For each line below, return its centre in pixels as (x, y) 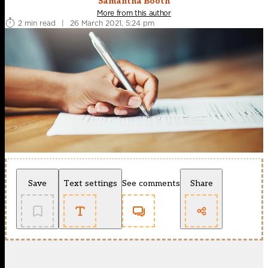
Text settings (90, 184)
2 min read (37, 23)
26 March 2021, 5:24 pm (112, 23)
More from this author (134, 13)
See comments (151, 184)
